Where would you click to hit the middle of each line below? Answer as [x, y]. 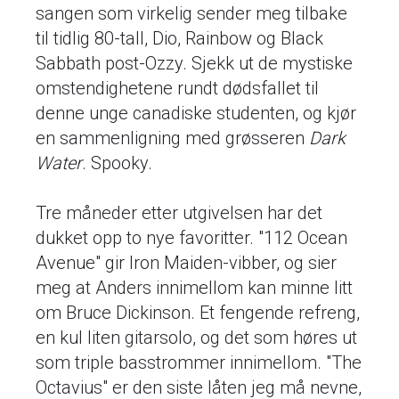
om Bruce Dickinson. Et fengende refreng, [198, 312]
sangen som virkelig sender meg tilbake [191, 13]
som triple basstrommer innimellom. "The [199, 362]
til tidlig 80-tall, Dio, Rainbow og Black [179, 38]
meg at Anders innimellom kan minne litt [194, 287]
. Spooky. [117, 163]
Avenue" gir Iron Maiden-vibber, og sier [186, 262]
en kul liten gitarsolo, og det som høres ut [196, 337]
